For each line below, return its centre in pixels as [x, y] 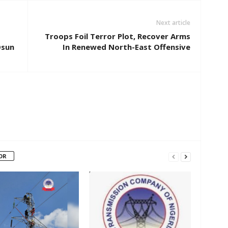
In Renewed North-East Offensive [126, 47]
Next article [173, 23]
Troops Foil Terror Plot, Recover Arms [117, 36]
